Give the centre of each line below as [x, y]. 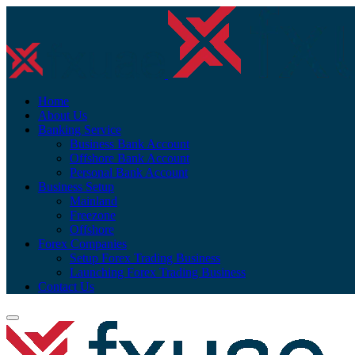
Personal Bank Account [129, 172]
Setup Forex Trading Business [145, 258]
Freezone [93, 215]
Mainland [94, 201]
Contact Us [66, 286]
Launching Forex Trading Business [158, 272]
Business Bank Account [130, 144]
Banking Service [80, 130]
